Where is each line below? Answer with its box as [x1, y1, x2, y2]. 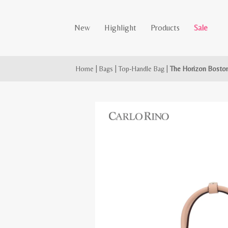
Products [151, 23, 180, 33]
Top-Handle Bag [119, 65, 165, 73]
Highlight [104, 23, 137, 33]
